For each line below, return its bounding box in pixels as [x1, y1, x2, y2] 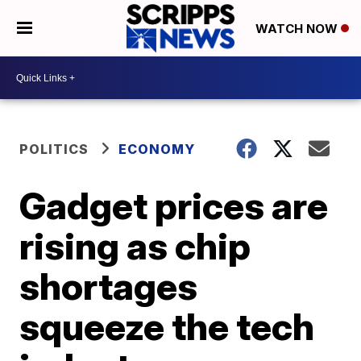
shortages [19, 263, 198, 309]
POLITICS [19, 141, 89, 157]
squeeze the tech [19, 304, 315, 349]
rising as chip [19, 223, 251, 268]
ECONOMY [118, 141, 196, 157]
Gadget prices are [19, 183, 329, 228]
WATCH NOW [255, 21, 341, 37]
